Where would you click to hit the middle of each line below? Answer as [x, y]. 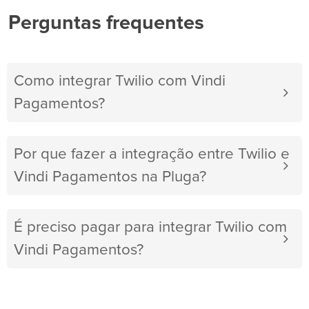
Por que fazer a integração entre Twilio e [152, 154]
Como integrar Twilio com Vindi [120, 81]
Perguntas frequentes [106, 23]
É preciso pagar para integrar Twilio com [150, 228]
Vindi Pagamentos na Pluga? [110, 177]
